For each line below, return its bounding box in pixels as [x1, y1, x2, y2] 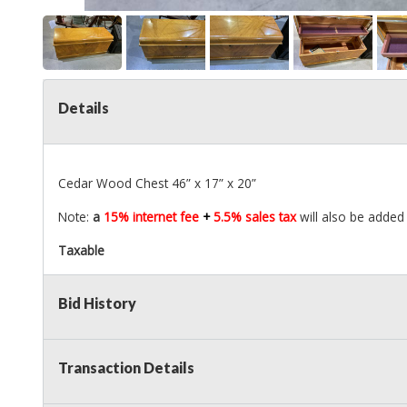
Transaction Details [58, 359, 194, 377]
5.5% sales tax [213, 208, 300, 226]
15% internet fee [104, 208, 203, 226]
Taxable [58, 242, 104, 260]
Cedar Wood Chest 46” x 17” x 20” [58, 174, 256, 193]
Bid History [58, 294, 136, 313]
